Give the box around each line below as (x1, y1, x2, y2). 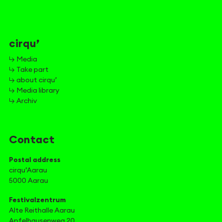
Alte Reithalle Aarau (9, 207, 75, 214)
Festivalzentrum (9, 197, 66, 204)
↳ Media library (9, 87, 59, 94)
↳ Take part (9, 66, 49, 73)
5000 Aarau (9, 177, 48, 184)
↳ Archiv (9, 98, 37, 105)
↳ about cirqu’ (9, 77, 57, 84)
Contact (9, 134, 55, 145)
